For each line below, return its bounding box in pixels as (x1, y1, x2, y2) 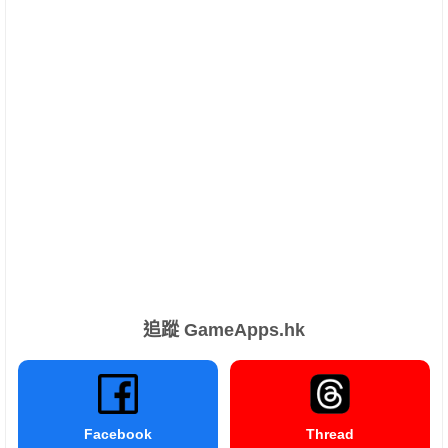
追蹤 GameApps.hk (143, 320, 305, 341)
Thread (306, 426, 354, 443)
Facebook (84, 426, 152, 443)
